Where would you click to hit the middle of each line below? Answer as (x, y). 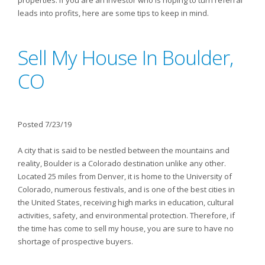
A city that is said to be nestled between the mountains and (124, 150)
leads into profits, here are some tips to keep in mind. (113, 13)
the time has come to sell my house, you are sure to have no (126, 228)
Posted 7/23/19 (45, 124)
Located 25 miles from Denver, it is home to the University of (125, 176)
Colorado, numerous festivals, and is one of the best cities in (126, 189)
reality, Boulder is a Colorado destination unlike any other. (122, 163)
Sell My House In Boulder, (125, 57)
